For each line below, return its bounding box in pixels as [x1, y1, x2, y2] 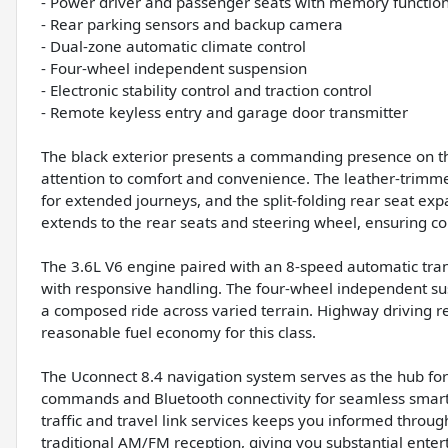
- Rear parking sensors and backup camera [41, 14, 343, 35]
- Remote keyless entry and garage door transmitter [41, 102, 408, 123]
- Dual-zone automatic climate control [41, 36, 306, 57]
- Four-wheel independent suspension [41, 58, 307, 79]
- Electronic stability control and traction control [41, 80, 372, 101]
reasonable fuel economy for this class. [41, 322, 316, 343]
